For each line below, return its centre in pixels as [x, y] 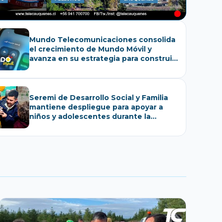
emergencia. [53, 126]
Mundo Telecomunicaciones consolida [103, 39]
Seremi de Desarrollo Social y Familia [99, 97]
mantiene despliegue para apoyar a [96, 107]
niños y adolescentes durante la [90, 116]
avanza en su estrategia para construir [102, 58]
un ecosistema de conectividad [89, 68]
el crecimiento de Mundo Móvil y [91, 49]
